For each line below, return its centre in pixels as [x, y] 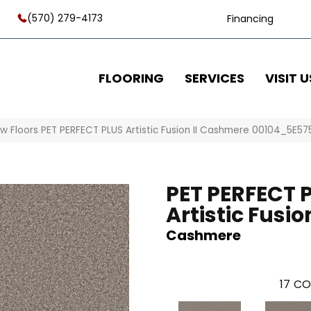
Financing [251, 19]
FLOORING [131, 78]
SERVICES [214, 78]
